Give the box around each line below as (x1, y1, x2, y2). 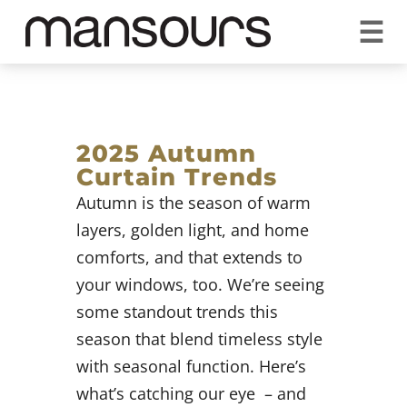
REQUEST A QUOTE (65, 13, 183, 25)
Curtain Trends (76, 163, 277, 192)
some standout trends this (76, 301, 278, 323)
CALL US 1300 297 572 (206, 13, 339, 25)
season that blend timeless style (76, 328, 323, 350)
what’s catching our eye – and (76, 382, 306, 404)
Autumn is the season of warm (76, 192, 311, 213)
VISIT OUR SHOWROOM (107, 26, 253, 39)
